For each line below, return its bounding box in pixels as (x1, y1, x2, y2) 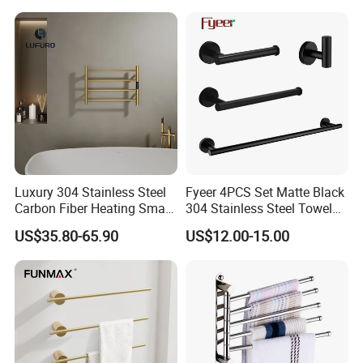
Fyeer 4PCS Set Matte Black (185, 183, 344, 202)
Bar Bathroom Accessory (185, 216, 327, 234)
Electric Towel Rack (15, 216, 126, 234)
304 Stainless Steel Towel (185, 199, 332, 218)
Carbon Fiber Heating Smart (15, 199, 174, 218)
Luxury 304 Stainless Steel (15, 183, 167, 202)
